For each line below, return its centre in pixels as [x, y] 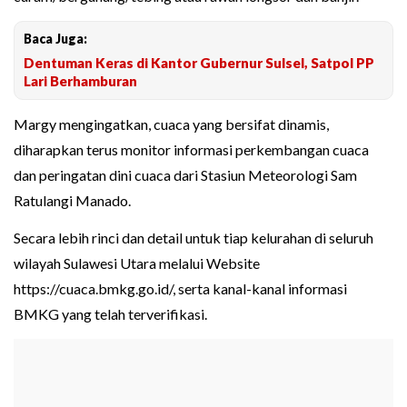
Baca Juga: [55, 39]
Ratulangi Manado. [72, 201]
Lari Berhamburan [80, 81]
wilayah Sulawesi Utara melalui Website [137, 263]
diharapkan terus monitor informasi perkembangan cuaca [191, 150]
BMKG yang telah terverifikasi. [110, 314]
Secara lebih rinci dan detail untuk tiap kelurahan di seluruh [194, 238]
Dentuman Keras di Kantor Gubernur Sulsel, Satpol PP [199, 63]
